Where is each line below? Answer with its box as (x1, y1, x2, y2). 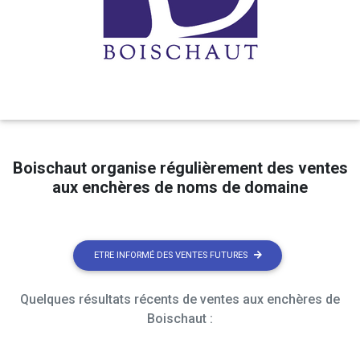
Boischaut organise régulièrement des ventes (12, 157, 348, 178)
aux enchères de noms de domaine (52, 177, 308, 197)
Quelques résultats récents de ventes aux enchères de (20, 292, 340, 308)
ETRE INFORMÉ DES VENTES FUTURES (93, 249, 247, 260)
